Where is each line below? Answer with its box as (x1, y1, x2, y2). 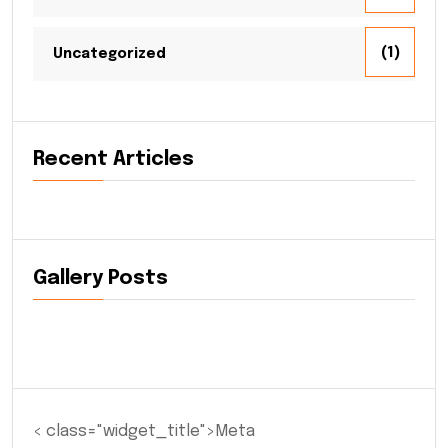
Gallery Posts (33, 267, 168, 289)
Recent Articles (33, 149, 194, 171)
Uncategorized (53, 46, 166, 61)
